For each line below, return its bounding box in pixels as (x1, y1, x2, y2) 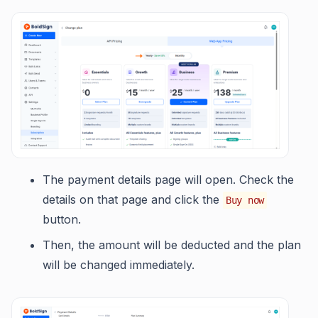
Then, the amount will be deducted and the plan (43, 238, 301, 253)
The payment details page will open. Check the (43, 172, 294, 187)
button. (43, 212, 81, 227)
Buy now (226, 194, 264, 207)
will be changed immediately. (43, 258, 194, 273)
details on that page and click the (43, 192, 223, 207)
